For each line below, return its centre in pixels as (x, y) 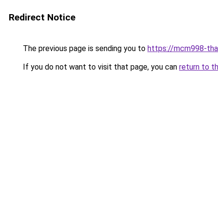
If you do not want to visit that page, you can (100, 67)
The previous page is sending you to (84, 48)
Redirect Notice (42, 17)
